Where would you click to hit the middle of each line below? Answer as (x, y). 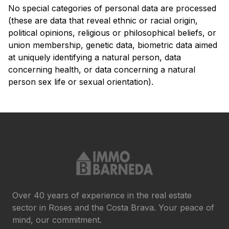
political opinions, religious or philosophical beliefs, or (112, 33)
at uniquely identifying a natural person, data (95, 57)
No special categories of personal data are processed (112, 8)
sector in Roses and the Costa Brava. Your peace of (113, 208)
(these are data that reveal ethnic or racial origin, (103, 20)
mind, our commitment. (57, 220)
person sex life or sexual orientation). (81, 82)
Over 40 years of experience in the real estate (102, 195)
